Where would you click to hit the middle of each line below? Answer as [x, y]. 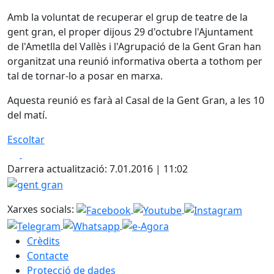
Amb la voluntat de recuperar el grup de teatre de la [128, 17]
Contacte [48, 255]
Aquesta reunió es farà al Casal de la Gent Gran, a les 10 [136, 101]
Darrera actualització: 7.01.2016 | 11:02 [98, 169]
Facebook [44, 154]
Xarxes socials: [41, 209]
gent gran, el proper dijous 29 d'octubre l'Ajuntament [130, 32]
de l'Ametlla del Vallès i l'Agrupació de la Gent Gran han [134, 47]
